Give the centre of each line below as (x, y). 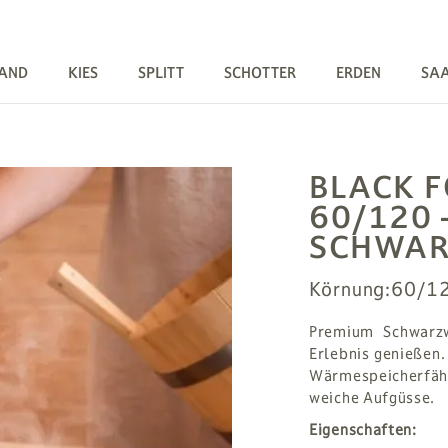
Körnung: (350, 289)
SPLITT (161, 72)
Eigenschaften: (363, 429)
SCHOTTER (260, 72)
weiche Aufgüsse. (372, 397)
